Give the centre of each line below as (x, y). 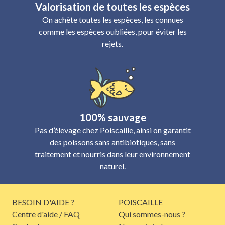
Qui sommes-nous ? (152, 214)
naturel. (113, 166)
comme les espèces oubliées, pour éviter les (113, 31)
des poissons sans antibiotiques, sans (113, 142)
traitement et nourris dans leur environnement (113, 154)
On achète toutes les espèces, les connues (113, 19)
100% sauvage (113, 117)
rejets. (113, 43)
